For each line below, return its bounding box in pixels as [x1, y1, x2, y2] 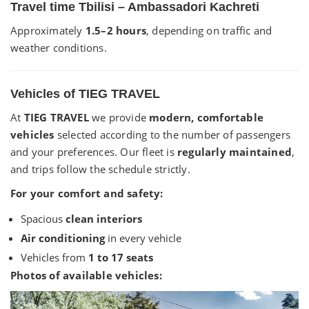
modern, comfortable [149, 110, 264, 124]
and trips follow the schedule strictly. [10, 162, 190, 176]
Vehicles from [21, 250, 88, 264]
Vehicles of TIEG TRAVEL [10, 87, 160, 101]
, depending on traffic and [146, 23, 272, 37]
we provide [88, 110, 150, 124]
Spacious [21, 212, 66, 226]
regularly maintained [177, 145, 292, 159]
